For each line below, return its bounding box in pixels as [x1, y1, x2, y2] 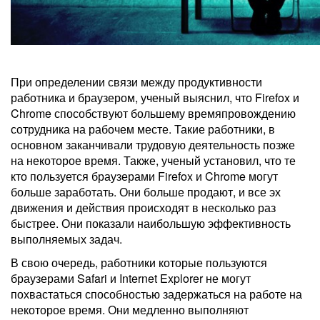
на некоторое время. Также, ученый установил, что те [11, 152, 296, 169]
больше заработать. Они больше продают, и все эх [11, 184, 281, 200]
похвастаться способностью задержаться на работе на [11, 286, 302, 302]
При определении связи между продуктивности [11, 74, 262, 90]
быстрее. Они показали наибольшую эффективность [11, 215, 291, 231]
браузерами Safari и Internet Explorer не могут [11, 270, 251, 286]
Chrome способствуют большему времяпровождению [11, 105, 296, 121]
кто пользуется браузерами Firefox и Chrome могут [11, 168, 278, 184]
